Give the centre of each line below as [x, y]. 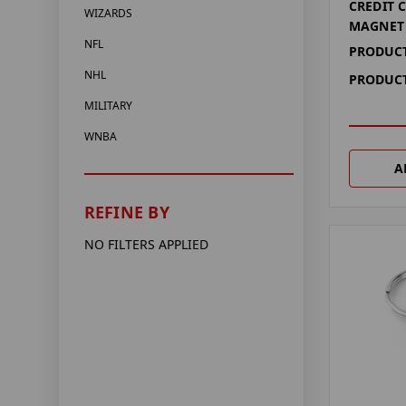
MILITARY [108, 106]
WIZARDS [108, 14]
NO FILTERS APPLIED [146, 245]
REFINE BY [126, 213]
